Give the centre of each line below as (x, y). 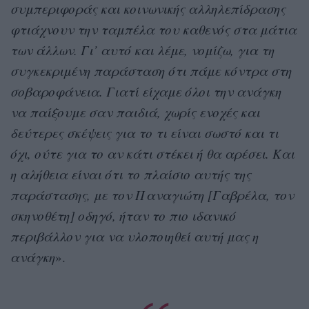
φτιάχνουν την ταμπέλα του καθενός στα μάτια (153, 30)
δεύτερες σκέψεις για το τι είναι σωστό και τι (144, 133)
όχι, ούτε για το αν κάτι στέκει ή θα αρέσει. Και (152, 154)
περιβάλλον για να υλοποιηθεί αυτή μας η (134, 237)
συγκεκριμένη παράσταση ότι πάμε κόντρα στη (151, 71)
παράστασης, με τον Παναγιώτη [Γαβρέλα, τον (152, 195)
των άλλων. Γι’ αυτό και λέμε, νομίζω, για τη (142, 50)
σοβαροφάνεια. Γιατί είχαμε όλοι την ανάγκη (146, 92)
